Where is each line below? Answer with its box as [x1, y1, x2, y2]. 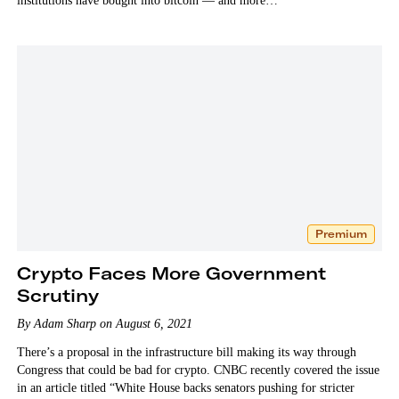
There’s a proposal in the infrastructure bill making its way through [16, 345, 356, 359]
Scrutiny [16, 283, 99, 306]
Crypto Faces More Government [16, 261, 326, 284]
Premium [315, 226, 368, 240]
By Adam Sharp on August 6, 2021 [16, 316, 192, 330]
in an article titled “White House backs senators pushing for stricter [16, 380, 354, 395]
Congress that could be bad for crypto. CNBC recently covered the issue [16, 362, 379, 377]
